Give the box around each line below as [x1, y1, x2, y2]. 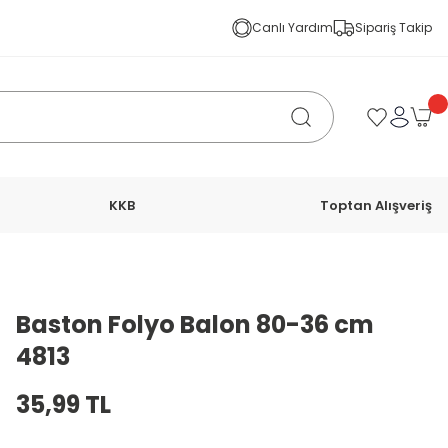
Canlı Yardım [252, 19, 333, 36]
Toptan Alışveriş [319, 195, 432, 215]
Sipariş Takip [355, 19, 432, 36]
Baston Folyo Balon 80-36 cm [16, 308, 374, 341]
